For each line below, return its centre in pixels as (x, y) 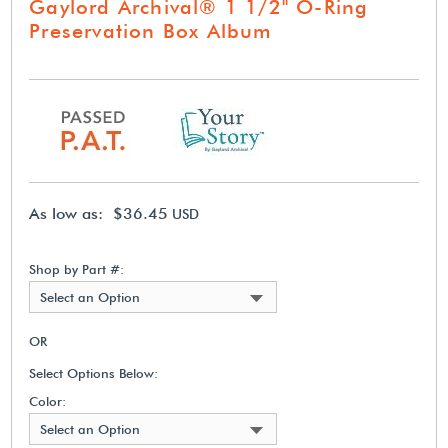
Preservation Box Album (151, 30)
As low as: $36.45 (99, 213)
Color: (48, 400)
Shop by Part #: (77, 268)
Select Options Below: (94, 372)
